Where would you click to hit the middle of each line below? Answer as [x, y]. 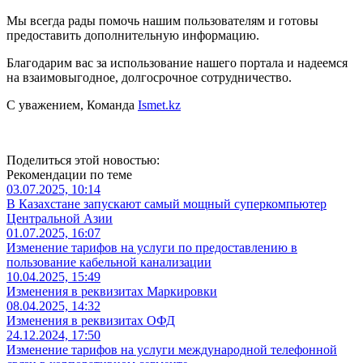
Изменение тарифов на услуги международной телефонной [172, 349]
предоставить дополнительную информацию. [133, 35]
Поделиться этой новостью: [83, 160]
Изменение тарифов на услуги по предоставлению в [152, 247]
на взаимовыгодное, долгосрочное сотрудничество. [149, 77]
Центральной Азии [60, 218]
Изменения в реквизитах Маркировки [112, 291]
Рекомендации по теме [69, 174]
